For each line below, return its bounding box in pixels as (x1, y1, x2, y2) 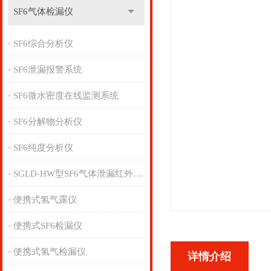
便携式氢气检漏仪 (13, 247, 86, 256)
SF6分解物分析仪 (13, 117, 82, 126)
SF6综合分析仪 (13, 39, 73, 48)
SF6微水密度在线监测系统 (13, 91, 119, 100)
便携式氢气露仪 (13, 195, 77, 204)
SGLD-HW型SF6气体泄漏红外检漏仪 (132, 169, 142, 178)
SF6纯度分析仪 (13, 143, 73, 152)
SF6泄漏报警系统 (13, 65, 82, 74)
